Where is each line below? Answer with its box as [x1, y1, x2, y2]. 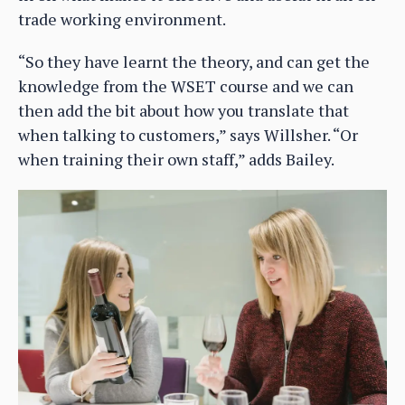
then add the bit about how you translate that [18, 99, 349, 122]
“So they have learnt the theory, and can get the [18, 51, 370, 73]
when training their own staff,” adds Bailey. [18, 148, 334, 171]
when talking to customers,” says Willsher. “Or [18, 124, 358, 146]
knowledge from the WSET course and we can [18, 75, 353, 98]
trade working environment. [18, 8, 226, 31]
